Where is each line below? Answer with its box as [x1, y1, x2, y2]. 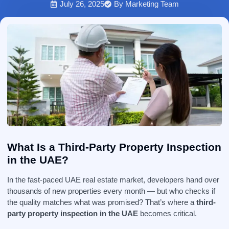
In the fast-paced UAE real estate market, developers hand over [7, 175, 219, 184]
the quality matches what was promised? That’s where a [7, 198, 196, 207]
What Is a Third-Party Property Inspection [7, 141, 221, 153]
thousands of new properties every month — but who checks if [7, 187, 215, 195]
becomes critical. [138, 209, 197, 218]
